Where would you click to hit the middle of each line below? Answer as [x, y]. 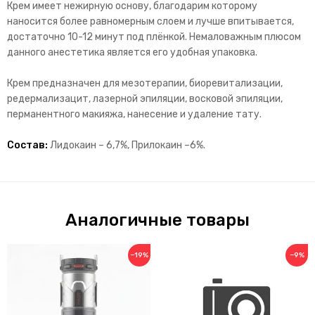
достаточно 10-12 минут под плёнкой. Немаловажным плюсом [154, 37]
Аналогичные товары [157, 220]
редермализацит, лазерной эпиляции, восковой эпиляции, [145, 99]
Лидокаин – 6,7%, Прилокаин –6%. [127, 146]
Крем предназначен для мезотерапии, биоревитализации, [145, 84]
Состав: [27, 146]
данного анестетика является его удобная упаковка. [132, 53]
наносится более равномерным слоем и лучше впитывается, [150, 22]
